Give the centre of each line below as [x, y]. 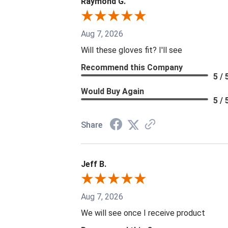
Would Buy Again [112, 92]
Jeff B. [94, 164]
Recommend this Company [132, 68]
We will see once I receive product [143, 213]
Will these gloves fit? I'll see [132, 50]
